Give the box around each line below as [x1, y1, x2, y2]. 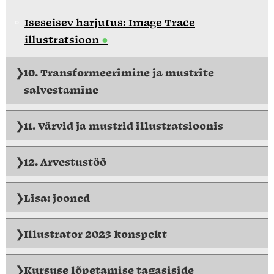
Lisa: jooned [24, 190, 90, 204]
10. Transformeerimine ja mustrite [24, 65, 214, 79]
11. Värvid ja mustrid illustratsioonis [24, 118, 223, 132]
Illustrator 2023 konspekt [24, 226, 167, 240]
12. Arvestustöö [24, 154, 106, 168]
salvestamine [24, 82, 98, 96]
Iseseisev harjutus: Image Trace [24, 15, 195, 29]
